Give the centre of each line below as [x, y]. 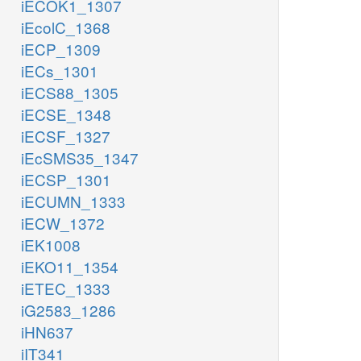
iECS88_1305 [70, 93]
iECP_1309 [61, 49]
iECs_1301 [60, 71]
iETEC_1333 [66, 288]
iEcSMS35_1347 [80, 158]
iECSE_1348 [66, 114]
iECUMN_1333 [73, 201]
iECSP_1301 [66, 180]
